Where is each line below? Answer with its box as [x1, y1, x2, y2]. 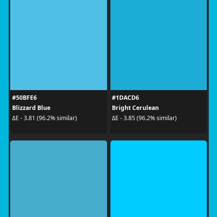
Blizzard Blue [12, 103, 50, 112]
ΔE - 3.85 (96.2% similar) [112, 114, 177, 122]
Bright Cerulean [112, 103, 159, 112]
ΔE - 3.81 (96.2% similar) [12, 114, 77, 122]
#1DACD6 [112, 93, 139, 102]
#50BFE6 [12, 93, 37, 102]
